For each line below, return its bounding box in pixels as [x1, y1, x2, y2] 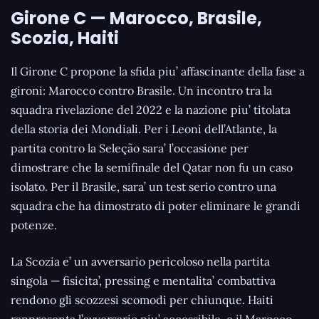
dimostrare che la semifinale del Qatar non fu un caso [11, 160, 293, 175]
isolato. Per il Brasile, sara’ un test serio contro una [11, 179, 276, 194]
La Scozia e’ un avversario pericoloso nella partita [11, 254, 270, 269]
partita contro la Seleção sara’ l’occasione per [11, 141, 249, 156]
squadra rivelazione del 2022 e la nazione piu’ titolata [11, 103, 291, 117]
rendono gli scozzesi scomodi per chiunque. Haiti [11, 293, 273, 308]
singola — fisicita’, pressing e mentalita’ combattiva [11, 273, 276, 288]
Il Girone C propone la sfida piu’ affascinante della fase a [11, 64, 305, 79]
